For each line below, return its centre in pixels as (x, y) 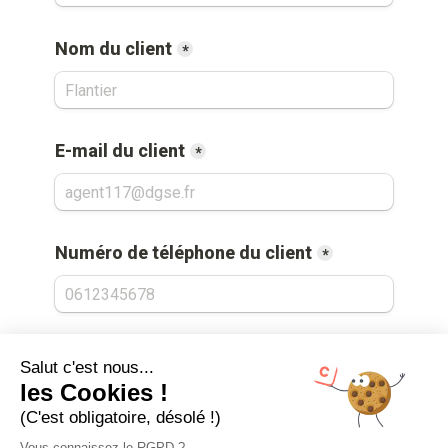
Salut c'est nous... (87, 367)
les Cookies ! (94, 392)
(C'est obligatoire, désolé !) (120, 417)
